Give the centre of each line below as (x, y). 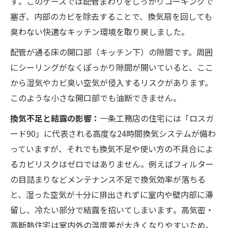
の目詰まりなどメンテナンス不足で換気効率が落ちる (108, 179)
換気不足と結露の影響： (55, 118)
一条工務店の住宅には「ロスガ (157, 118)
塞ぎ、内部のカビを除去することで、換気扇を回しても (111, 16)
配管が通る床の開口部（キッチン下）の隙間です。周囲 (111, 52)
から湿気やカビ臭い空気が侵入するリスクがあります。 (111, 82)
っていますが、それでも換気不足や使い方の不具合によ (112, 148)
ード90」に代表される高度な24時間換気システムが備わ (113, 133)
